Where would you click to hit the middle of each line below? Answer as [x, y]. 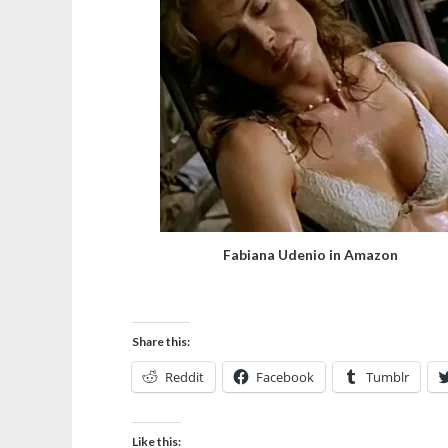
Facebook [285, 377]
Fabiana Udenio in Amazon [310, 254]
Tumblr [387, 377]
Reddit [184, 377]
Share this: [161, 341]
